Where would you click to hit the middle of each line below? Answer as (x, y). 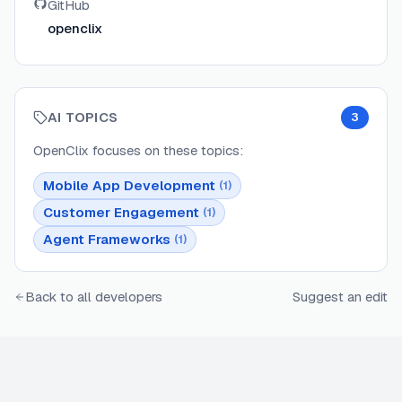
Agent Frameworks (107, 240)
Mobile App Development (129, 186)
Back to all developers (94, 297)
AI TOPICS (83, 118)
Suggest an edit (340, 297)
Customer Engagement (121, 213)
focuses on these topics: (166, 151)
